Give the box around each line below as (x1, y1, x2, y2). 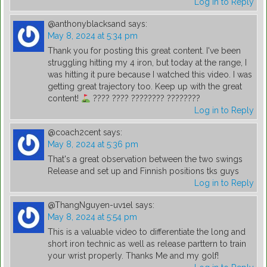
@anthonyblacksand (48, 19, 126, 29)
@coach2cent (48, 128, 101, 138)
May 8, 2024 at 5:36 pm (48, 139, 138, 150)
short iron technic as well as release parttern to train (48, 239, 246, 249)
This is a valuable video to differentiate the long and (48, 227, 246, 237)
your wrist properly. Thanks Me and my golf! (48, 251, 219, 261)
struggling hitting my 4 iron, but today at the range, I (48, 58, 247, 68)
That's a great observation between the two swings (48, 154, 243, 164)
